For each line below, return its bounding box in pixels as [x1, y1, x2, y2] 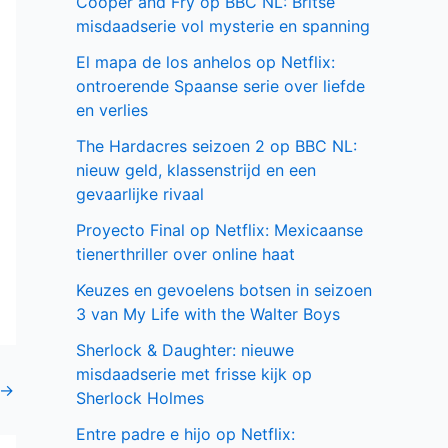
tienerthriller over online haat [76, 244, 295, 265]
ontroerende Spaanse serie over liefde [76, 76, 365, 97]
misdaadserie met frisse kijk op [76, 364, 312, 385]
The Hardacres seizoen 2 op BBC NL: [76, 136, 357, 157]
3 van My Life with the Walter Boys [76, 304, 340, 325]
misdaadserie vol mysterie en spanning [76, 16, 370, 37]
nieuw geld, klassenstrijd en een [76, 160, 316, 181]
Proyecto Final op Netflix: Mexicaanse [76, 220, 363, 241]
